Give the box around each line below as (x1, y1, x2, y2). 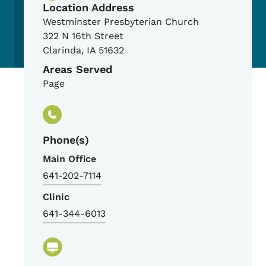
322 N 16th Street (43, 30, 123, 42)
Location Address (43, 1, 134, 14)
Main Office (43, 153, 96, 165)
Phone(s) (43, 134, 89, 147)
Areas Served (43, 63, 112, 76)
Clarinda (43, 45, 81, 56)
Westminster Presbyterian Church (43, 16, 199, 28)
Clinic (43, 191, 69, 203)
